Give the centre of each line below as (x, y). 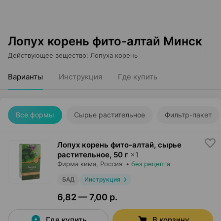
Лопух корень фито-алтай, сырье (119, 145)
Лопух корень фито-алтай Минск (105, 41)
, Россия (109, 164)
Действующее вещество (47, 55)
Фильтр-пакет (188, 115)
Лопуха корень (114, 55)
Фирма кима (77, 164)
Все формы (35, 115)
